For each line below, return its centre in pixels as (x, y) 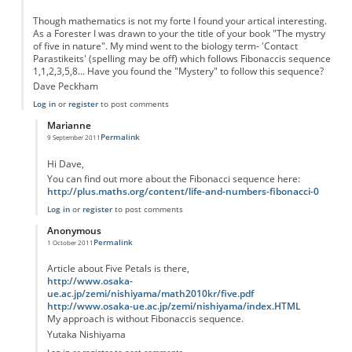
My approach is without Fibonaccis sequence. (145, 319)
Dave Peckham (65, 86)
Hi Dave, (65, 163)
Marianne (69, 125)
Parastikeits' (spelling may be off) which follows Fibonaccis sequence (181, 58)
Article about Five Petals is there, (118, 269)
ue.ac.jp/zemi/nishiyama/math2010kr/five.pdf (150, 294)
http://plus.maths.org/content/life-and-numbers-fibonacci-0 (183, 192)
